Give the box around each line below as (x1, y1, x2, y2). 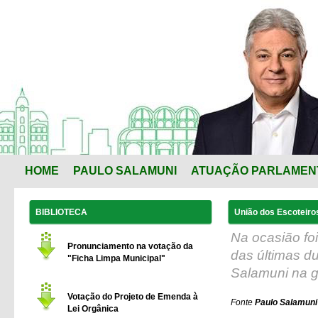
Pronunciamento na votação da (67, 241, 193, 251)
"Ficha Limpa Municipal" (67, 253, 165, 263)
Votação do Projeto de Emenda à (67, 292, 198, 302)
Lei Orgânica (67, 304, 119, 314)
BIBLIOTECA (35, 207, 87, 217)
